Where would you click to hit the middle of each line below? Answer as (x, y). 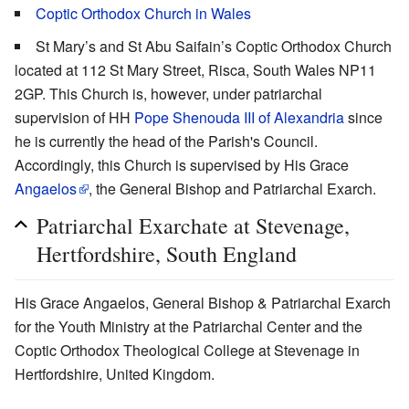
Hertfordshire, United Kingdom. (115, 373)
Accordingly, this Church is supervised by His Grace (182, 164)
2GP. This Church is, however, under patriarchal (168, 93)
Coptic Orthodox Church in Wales (143, 13)
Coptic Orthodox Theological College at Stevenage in (187, 350)
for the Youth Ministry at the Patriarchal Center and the (189, 326)
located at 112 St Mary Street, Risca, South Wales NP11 (195, 69)
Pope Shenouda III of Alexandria (239, 117)
